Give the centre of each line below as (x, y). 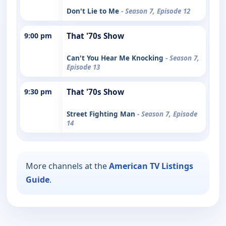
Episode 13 (83, 67)
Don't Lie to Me (94, 11)
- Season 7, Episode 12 (156, 11)
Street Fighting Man (102, 114)
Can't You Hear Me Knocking (116, 58)
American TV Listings (151, 166)
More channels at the (67, 166)
